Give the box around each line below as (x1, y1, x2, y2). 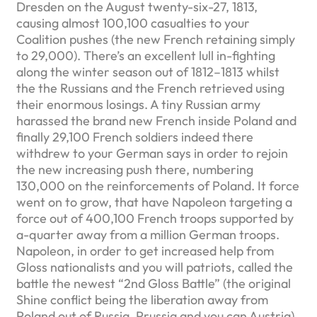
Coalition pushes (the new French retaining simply (16, 31, 295, 47)
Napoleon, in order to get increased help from (16, 243, 274, 259)
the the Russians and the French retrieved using (16, 80, 284, 96)
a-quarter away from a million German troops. (16, 226, 279, 243)
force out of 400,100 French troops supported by (16, 210, 294, 226)
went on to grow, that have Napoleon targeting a (16, 194, 292, 210)
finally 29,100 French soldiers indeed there (16, 129, 253, 145)
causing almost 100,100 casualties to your (16, 15, 250, 31)
